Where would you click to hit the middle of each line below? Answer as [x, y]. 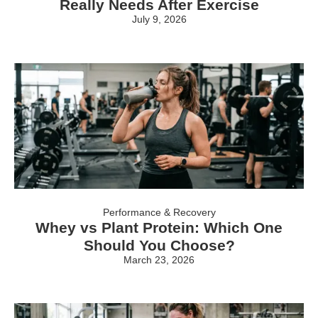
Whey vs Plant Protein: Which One [159, 227]
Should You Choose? [159, 245]
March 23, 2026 [159, 259]
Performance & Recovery [159, 212]
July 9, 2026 [159, 20]
